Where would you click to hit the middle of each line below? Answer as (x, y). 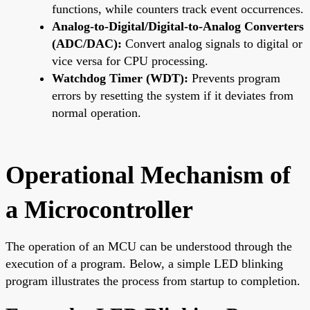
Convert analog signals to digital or (212, 43)
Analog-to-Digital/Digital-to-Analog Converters (178, 26)
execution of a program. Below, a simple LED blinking (144, 263)
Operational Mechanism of (148, 175)
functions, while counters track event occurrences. (178, 9)
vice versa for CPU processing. (130, 61)
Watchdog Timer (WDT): (120, 78)
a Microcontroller (99, 209)
